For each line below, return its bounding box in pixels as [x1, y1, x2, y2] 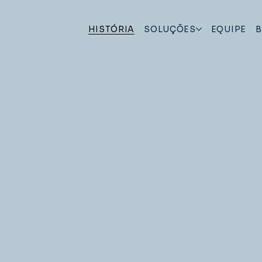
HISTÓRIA [88, 23, 135, 35]
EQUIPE [211, 23, 246, 35]
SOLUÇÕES [144, 23, 196, 35]
